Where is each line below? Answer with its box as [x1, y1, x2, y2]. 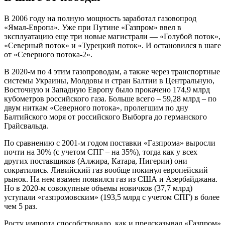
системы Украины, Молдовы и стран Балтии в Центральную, [4, 76, 214, 85]
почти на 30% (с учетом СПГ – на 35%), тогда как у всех [4, 147, 197, 156]
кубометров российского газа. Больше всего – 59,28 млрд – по [4, 94, 216, 103]
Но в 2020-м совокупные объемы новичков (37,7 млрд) [4, 183, 192, 192]
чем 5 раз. [4, 201, 37, 210]
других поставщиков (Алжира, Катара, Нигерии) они [4, 156, 187, 165]
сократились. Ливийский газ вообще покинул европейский [4, 165, 208, 174]
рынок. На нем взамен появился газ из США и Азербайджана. [4, 174, 217, 183]
